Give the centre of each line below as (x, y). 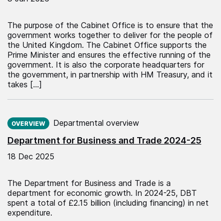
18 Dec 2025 (31, 156)
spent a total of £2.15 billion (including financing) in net (108, 203)
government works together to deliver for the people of (110, 35)
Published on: (32, 114)
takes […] (25, 84)
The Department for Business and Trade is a (89, 183)
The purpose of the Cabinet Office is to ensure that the (110, 25)
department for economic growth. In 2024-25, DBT (102, 193)
